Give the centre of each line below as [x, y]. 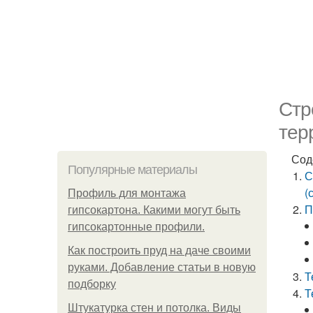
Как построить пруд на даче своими [159, 250]
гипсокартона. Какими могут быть [154, 210]
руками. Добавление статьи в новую [162, 267]
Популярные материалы [132, 170]
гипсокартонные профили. [136, 227]
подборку [92, 284]
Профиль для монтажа [127, 193]
